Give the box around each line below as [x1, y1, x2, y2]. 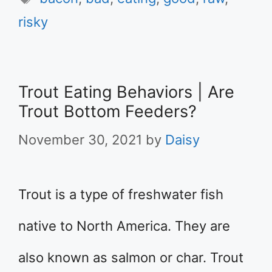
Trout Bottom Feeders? [18, 101, 197, 121]
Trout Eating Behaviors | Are [18, 82, 234, 102]
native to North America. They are [18, 218, 230, 234]
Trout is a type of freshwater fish [18, 186, 223, 202]
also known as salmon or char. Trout [18, 250, 243, 265]
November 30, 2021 [18, 132, 142, 148]
